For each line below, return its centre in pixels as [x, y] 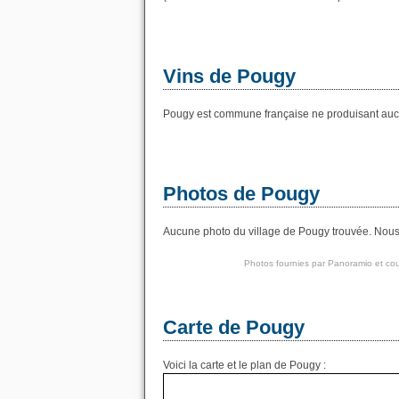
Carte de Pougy [234, 327]
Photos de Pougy [241, 194]
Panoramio [350, 263]
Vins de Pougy [229, 76]
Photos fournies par [285, 263]
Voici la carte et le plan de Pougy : [244, 365]
